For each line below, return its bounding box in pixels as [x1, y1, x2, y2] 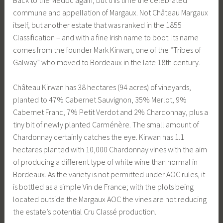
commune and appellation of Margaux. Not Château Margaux [13, 7, 209, 17]
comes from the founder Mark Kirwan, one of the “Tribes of [13, 44, 202, 55]
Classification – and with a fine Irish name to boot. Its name [13, 32, 199, 42]
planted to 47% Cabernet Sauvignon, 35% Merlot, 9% [13, 95, 187, 105]
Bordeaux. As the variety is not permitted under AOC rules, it [13, 169, 206, 180]
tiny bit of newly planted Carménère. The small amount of [13, 119, 200, 130]
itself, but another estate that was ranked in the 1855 [13, 19, 182, 30]
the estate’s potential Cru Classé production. [13, 207, 157, 217]
